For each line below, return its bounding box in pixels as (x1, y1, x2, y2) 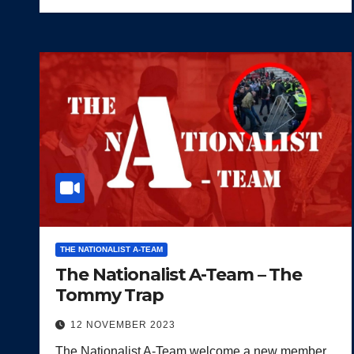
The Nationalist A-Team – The (55, 263, 303, 285)
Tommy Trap (55, 284, 164, 306)
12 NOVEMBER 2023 (70, 318, 175, 330)
